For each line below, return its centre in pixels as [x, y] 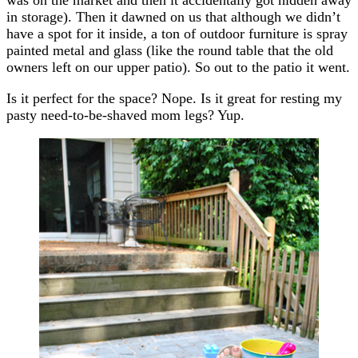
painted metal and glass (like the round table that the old [170, 50]
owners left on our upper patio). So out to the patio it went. [178, 67]
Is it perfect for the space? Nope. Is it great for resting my [174, 98]
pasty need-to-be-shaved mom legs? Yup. [125, 115]
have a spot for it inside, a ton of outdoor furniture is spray [177, 33]
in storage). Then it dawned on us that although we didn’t [173, 16]
